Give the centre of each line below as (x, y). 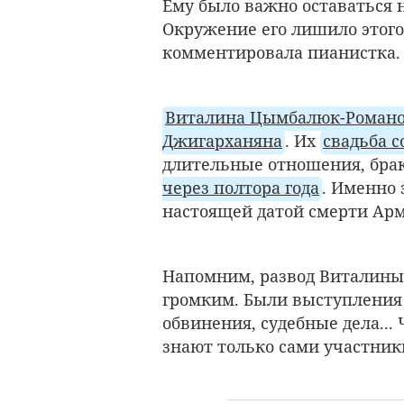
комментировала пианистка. (281, 53)
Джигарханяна (222, 140)
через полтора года (241, 187)
